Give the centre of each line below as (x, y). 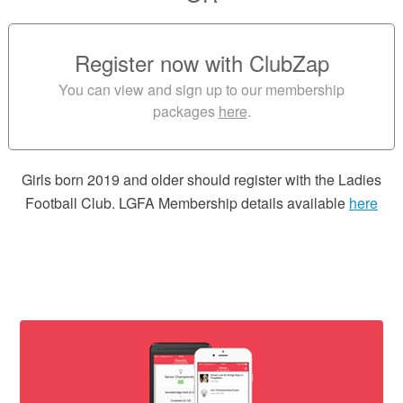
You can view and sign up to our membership (201, 90)
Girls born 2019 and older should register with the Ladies (201, 179)
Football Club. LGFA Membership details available (187, 203)
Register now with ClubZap (201, 63)
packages (184, 111)
